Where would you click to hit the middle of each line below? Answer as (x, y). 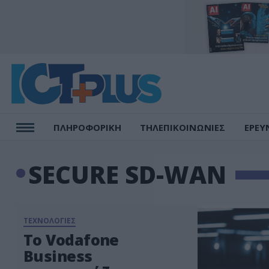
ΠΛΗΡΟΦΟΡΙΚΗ (87, 127)
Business (58, 256)
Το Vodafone (71, 240)
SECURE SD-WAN (127, 174)
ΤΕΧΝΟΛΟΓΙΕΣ (50, 221)
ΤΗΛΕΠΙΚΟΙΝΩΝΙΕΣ (183, 127)
